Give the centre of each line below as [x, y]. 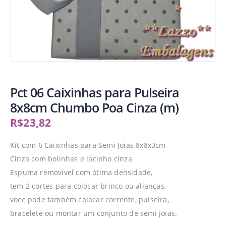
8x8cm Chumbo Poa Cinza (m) [94, 107]
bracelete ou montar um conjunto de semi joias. [94, 213]
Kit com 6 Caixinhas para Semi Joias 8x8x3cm [88, 145]
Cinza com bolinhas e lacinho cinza [71, 159]
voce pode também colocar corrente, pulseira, [90, 200]
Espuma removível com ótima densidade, [81, 172]
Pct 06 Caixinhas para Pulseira [95, 92]
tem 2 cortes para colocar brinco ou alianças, [88, 186]
